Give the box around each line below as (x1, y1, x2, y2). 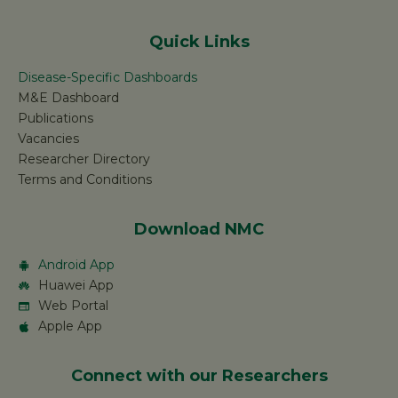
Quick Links (148, 32, 250, 52)
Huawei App (37, 277, 114, 294)
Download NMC (134, 219, 264, 240)
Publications (18, 110, 93, 127)
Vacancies (18, 131, 79, 147)
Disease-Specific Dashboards (18, 69, 197, 86)
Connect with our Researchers (70, 366, 328, 386)
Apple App (37, 318, 102, 335)
